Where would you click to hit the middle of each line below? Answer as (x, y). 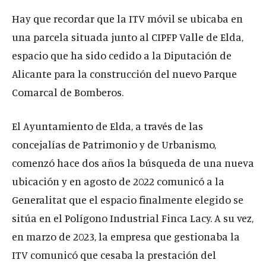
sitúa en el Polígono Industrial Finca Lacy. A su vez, (133, 218)
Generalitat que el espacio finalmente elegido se (128, 199)
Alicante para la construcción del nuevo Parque (124, 73)
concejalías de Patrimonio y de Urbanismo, (114, 144)
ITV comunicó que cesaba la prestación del (114, 254)
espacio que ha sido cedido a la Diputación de (122, 55)
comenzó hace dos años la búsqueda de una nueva (133, 162)
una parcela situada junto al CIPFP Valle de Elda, (128, 37)
